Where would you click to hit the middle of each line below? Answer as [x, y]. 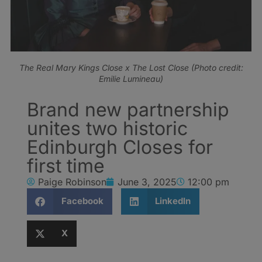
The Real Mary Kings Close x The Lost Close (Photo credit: [131, 67]
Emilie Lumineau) [131, 78]
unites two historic [107, 128]
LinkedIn [173, 201]
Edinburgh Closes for [120, 147]
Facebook [82, 201]
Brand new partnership [128, 109]
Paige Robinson [72, 182]
